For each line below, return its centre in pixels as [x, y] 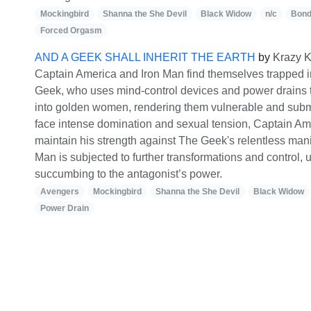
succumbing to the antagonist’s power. [128, 174]
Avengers [60, 192]
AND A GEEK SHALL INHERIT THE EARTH [145, 57]
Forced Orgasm [71, 31]
